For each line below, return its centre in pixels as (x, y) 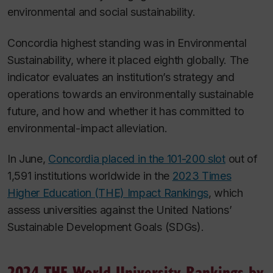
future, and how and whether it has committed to (126, 111)
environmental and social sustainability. (101, 12)
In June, (28, 159)
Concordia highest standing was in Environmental (127, 43)
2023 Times (202, 176)
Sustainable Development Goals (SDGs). (106, 227)
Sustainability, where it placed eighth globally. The (128, 60)
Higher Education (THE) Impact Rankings (108, 193)
